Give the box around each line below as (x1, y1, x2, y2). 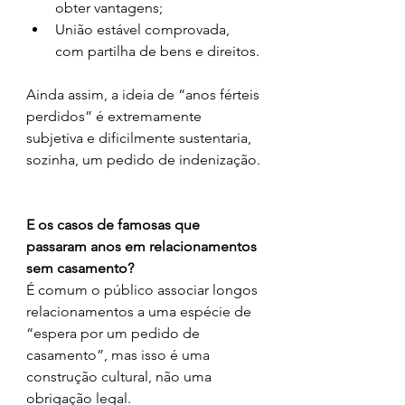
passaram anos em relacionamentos (26, 237, 260, 255)
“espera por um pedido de (26, 324, 203, 342)
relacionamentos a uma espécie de (26, 302, 255, 320)
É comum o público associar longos (26, 280, 261, 298)
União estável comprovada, (55, 20, 233, 38)
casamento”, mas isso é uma (26, 345, 213, 363)
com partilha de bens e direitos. (55, 42, 259, 60)
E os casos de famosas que (26, 215, 203, 233)
